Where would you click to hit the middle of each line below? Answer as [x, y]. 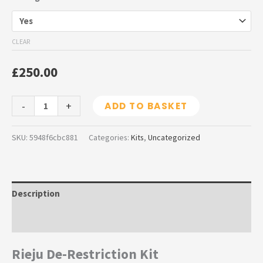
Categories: [110, 137]
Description [36, 194]
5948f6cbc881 [54, 137]
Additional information [59, 219]
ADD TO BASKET [146, 106]
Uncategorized [174, 137]
